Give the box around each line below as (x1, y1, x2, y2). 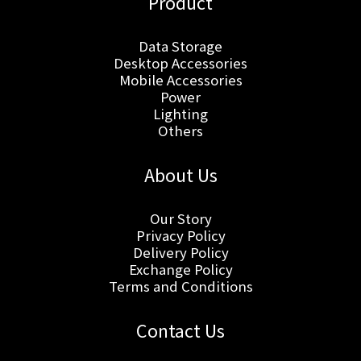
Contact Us (136, 317, 225, 342)
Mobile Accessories (118, 69, 243, 89)
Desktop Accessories (114, 52, 247, 73)
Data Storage (139, 35, 222, 56)
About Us (143, 161, 218, 187)
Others (158, 120, 203, 140)
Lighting (153, 103, 208, 123)
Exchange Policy (128, 259, 233, 279)
